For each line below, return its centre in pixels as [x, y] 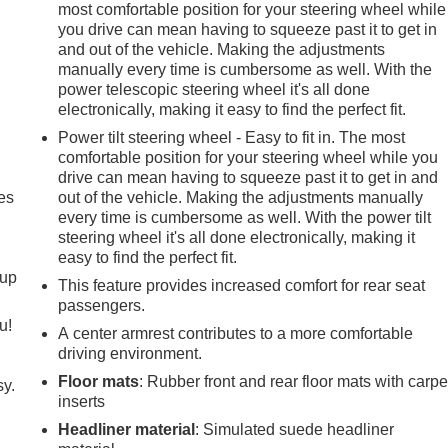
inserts [82, 401]
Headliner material [127, 429]
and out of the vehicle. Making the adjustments [222, 49]
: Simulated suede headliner [295, 429]
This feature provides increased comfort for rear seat [242, 285]
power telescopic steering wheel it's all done [214, 89]
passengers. [102, 305]
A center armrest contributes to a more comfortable [236, 333]
